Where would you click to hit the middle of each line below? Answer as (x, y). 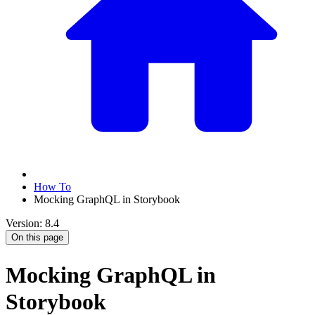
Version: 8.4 (32, 224)
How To (52, 187)
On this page (37, 238)
